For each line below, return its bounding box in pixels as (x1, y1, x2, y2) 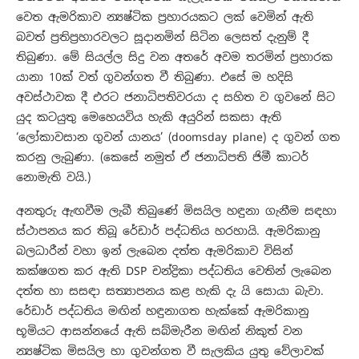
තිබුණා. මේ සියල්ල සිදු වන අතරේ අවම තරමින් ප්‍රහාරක (16, 50, 333, 65)
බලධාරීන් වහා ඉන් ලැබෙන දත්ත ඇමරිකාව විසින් (16, 244, 292, 259)
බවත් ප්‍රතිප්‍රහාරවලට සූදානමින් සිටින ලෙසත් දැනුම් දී (16, 30, 309, 45)
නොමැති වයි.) (16, 170, 91, 185)
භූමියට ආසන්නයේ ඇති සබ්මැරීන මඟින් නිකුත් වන (16, 324, 302, 339)
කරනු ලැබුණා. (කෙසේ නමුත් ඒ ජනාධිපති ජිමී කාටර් (16, 150, 309, 165)
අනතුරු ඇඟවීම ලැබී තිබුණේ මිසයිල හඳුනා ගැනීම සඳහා (16, 204, 337, 219)
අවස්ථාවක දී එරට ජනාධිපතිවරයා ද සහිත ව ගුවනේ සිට (16, 90, 335, 105)
